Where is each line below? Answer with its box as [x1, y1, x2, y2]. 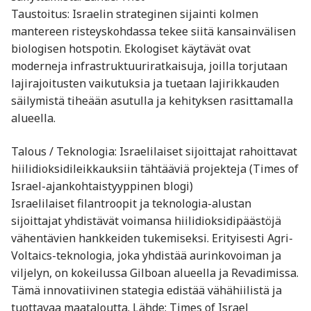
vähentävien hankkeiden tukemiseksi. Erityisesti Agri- [11, 230, 293, 246]
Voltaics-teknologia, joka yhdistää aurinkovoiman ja [11, 248, 281, 264]
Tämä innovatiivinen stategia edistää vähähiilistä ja [11, 283, 282, 299]
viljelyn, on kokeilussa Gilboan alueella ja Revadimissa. [11, 265, 299, 281]
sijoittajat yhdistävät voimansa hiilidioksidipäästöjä [11, 213, 281, 229]
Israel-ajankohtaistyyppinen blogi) [11, 178, 193, 194]
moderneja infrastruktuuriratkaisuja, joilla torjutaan [11, 58, 287, 74]
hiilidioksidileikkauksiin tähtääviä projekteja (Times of [11, 161, 299, 177]
